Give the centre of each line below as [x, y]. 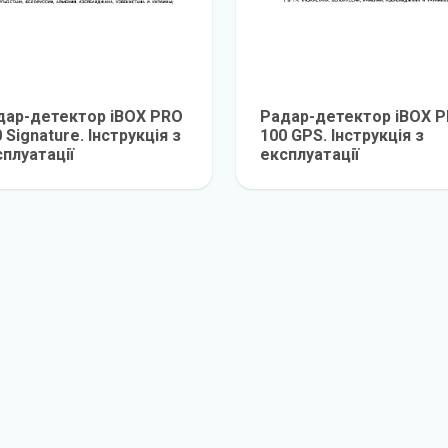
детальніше [124, 176]
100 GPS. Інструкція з [342, 135]
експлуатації [309, 154]
